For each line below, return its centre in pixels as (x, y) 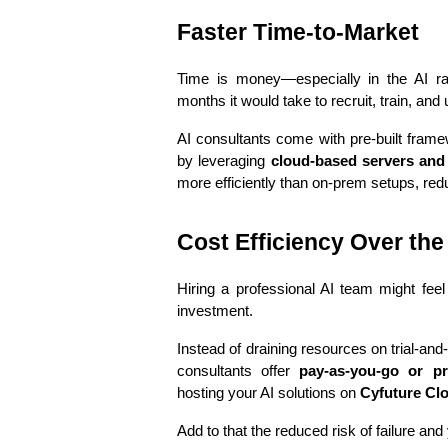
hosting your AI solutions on (268, 393)
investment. (215, 311)
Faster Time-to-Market (298, 32)
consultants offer (238, 371)
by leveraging (224, 161)
